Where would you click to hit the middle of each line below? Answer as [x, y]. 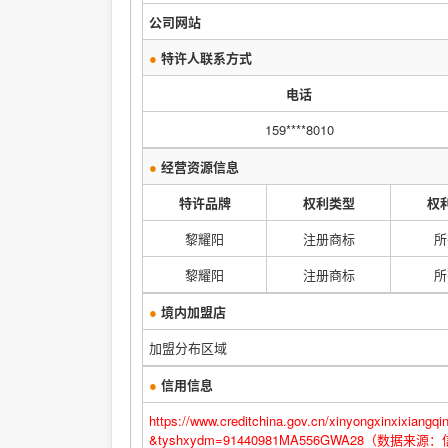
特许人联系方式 [204, 57]
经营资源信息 [198, 166]
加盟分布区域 [188, 347]
